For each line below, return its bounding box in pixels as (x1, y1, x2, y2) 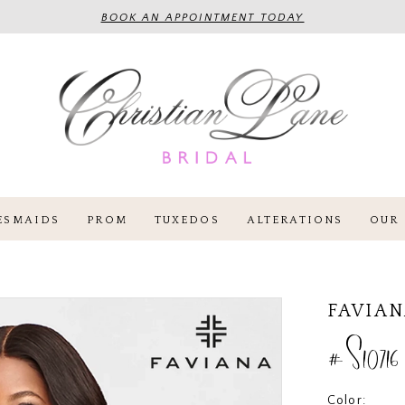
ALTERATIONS (247, 213, 343, 226)
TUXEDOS (155, 213, 220, 226)
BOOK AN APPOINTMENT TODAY (100, 12, 305, 24)
